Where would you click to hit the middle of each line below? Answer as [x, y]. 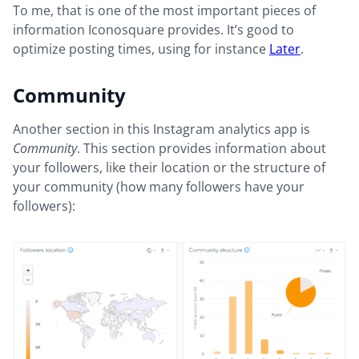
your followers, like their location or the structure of [169, 167]
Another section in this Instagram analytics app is [161, 129]
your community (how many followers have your [159, 186]
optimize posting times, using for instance [141, 48]
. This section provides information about [202, 148]
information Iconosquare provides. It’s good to [153, 29]
